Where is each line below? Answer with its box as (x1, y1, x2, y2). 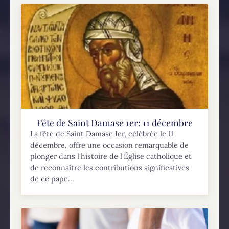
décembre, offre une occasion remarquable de (30, 140, 189, 150)
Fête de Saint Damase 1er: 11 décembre (36, 116, 193, 128)
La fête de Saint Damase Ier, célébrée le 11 (30, 129, 174, 139)
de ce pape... (30, 174, 75, 184)
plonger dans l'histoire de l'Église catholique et (30, 151, 192, 161)
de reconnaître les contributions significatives (30, 163, 190, 172)
